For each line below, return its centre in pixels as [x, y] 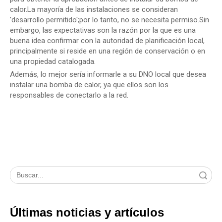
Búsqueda [179, 175]
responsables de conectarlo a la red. [69, 95]
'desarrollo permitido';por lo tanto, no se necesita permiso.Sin [110, 20]
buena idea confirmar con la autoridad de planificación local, [107, 41]
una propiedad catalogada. [53, 61]
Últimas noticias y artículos [87, 212]
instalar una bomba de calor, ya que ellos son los [89, 85]
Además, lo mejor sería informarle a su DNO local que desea [108, 74]
